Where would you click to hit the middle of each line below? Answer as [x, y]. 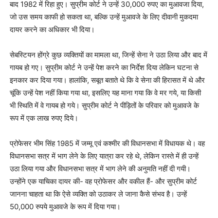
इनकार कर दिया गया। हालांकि [48, 80]
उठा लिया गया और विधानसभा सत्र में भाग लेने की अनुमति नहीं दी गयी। [100, 169]
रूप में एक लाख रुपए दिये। [44, 118]
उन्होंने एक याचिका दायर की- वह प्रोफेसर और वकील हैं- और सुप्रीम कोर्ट [103, 182]
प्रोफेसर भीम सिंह [33, 144]
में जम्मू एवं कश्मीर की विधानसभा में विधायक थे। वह [139, 144]
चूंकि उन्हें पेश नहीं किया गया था [49, 93]
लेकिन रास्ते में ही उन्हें [171, 156]
